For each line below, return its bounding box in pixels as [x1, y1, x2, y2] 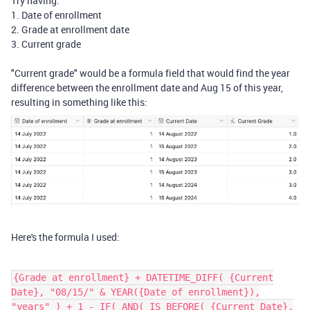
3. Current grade [11, 37, 81, 51]
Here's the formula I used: [11, 230, 120, 244]
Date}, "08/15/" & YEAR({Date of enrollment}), [11, 286, 260, 298]
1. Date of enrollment [11, 8, 102, 21]
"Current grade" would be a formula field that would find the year [11, 66, 290, 80]
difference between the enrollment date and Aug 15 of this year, [11, 81, 283, 94]
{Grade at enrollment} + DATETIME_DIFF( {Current [13, 271, 273, 283]
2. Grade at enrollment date [11, 23, 129, 36]
